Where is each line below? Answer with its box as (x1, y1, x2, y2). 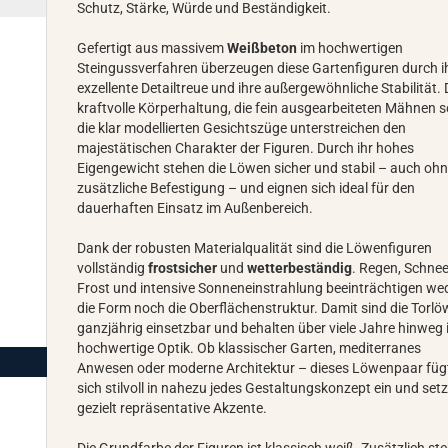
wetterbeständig (247, 260, 353, 276)
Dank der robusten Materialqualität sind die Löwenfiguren (77, 240, 433, 256)
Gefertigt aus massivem (77, 40, 228, 56)
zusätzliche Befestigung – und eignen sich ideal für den (77, 180, 416, 196)
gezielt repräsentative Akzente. (77, 400, 268, 416)
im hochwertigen (297, 40, 404, 56)
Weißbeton (227, 40, 298, 56)
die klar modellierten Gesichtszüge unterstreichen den (77, 120, 407, 136)
